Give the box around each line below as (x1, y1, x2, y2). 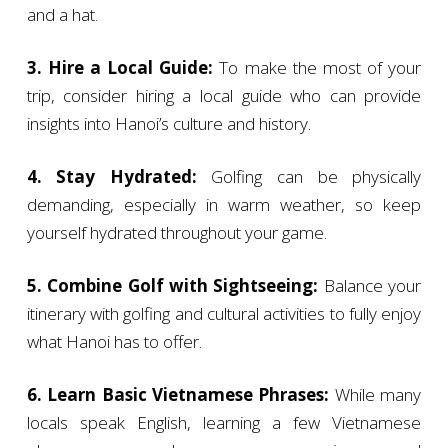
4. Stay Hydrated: (26, 164, 197, 188)
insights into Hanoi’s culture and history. (26, 111, 311, 135)
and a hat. (26, 2, 98, 26)
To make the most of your (213, 55, 422, 79)
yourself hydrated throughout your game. (26, 220, 327, 244)
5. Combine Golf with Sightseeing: (26, 273, 319, 297)
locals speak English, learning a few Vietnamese (26, 410, 422, 434)
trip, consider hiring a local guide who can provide (26, 83, 422, 107)
